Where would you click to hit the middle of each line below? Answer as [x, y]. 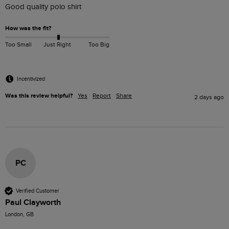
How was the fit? [28, 29]
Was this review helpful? [39, 96]
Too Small [18, 45]
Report [102, 96]
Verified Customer [38, 191]
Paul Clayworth [33, 203]
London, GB [19, 215]
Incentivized [31, 79]
